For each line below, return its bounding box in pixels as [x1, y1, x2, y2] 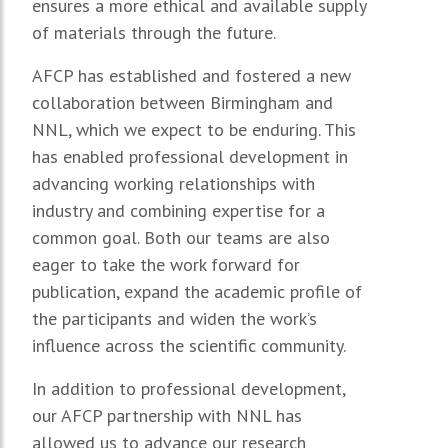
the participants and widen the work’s [32, 306, 317, 330]
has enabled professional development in [32, 144, 348, 168]
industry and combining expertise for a [32, 198, 325, 222]
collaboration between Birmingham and [32, 90, 333, 114]
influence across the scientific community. [32, 333, 346, 357]
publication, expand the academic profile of [32, 279, 362, 303]
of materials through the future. [32, 20, 276, 44]
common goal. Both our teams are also [32, 225, 330, 249]
